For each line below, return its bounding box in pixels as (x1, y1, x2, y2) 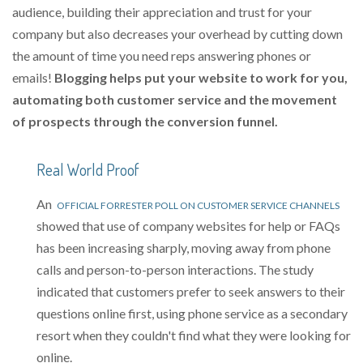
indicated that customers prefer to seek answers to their (36, 284, 345, 300)
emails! (12, 70, 54, 86)
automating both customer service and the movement (12, 92, 337, 108)
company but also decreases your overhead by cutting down (12, 26, 343, 42)
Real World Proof (36, 159, 139, 181)
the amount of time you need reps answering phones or (12, 48, 311, 64)
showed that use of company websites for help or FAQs (36, 218, 340, 234)
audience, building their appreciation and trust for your (12, 4, 312, 20)
